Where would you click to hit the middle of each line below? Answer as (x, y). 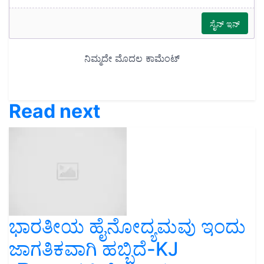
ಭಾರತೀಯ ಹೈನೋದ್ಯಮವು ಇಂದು (127, 227)
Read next (55, 111)
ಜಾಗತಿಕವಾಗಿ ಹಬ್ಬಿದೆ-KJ (94, 249)
